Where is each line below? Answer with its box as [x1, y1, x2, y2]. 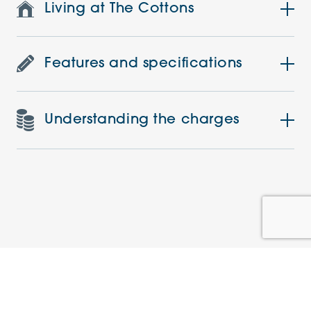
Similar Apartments [60, 236, 251, 277]
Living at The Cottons [44, 1, 194, 16]
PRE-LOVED [126, 299, 185, 308]
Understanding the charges [44, 112, 239, 127]
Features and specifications [44, 56, 242, 71]
